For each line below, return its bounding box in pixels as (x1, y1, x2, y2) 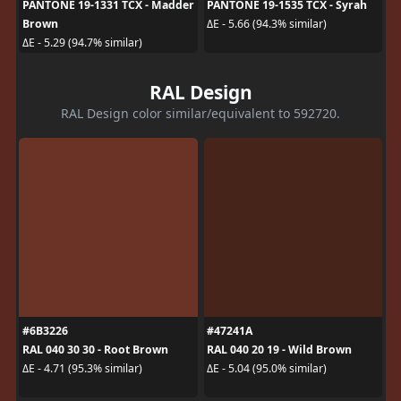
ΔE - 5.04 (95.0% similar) (207, 361, 327, 376)
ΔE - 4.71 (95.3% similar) (21, 361, 142, 376)
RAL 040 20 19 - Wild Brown (207, 341, 352, 357)
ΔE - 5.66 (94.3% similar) (207, 16, 327, 31)
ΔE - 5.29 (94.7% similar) (21, 35, 142, 50)
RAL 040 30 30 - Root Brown (21, 341, 168, 357)
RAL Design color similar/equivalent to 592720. (61, 104, 340, 122)
